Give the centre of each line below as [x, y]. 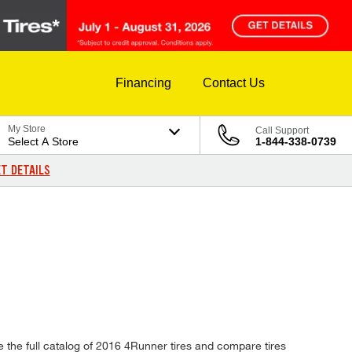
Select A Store [44, 142]
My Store [27, 129]
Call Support [282, 131]
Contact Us [234, 83]
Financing [143, 83]
